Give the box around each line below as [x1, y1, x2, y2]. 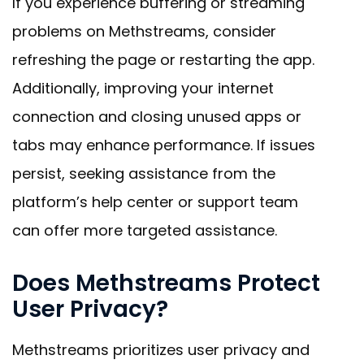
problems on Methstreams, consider [12, 21, 276, 42]
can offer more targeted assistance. [12, 220, 277, 241]
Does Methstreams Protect [12, 267, 320, 300]
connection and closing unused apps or [12, 106, 301, 128]
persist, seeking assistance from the [12, 163, 275, 184]
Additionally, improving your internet [12, 78, 274, 99]
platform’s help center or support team [12, 192, 298, 213]
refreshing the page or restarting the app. [12, 50, 314, 71]
